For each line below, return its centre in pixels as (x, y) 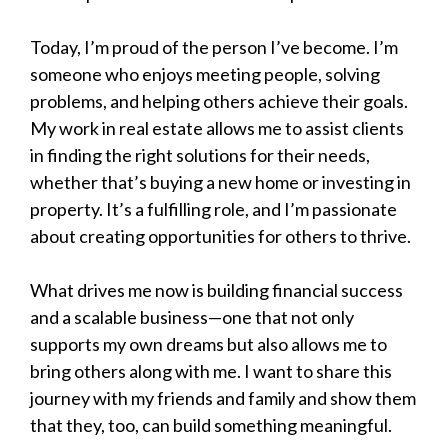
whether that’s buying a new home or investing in (220, 182)
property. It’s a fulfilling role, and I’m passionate (213, 209)
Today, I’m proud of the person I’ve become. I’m (214, 47)
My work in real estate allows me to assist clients (217, 128)
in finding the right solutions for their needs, (200, 155)
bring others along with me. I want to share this (211, 371)
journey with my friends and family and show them (223, 398)
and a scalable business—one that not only (192, 317)
